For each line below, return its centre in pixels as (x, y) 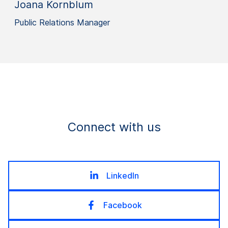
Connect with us (114, 127)
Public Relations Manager (62, 22)
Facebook (122, 205)
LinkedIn (122, 175)
